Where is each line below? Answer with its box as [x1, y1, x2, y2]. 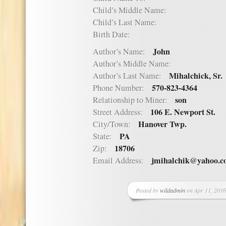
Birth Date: [93, 29, 138, 40]
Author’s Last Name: [93, 70, 169, 81]
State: [93, 131, 120, 142]
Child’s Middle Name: [93, 5, 174, 16]
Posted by [136, 186, 160, 194]
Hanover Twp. [138, 118, 187, 130]
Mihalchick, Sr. [169, 70, 222, 82]
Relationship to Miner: [93, 94, 175, 105]
